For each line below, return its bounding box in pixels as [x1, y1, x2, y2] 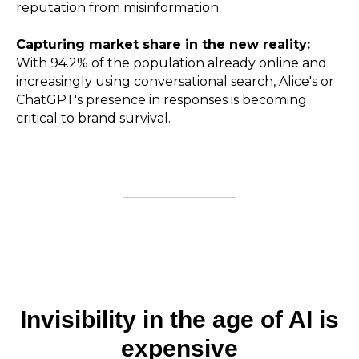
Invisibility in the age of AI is [20, 306, 339, 333]
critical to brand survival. [16, 111, 171, 127]
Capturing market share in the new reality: [16, 37, 310, 53]
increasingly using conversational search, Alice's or [16, 74, 334, 90]
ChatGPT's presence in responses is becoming [16, 92, 307, 108]
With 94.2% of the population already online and [16, 55, 327, 71]
